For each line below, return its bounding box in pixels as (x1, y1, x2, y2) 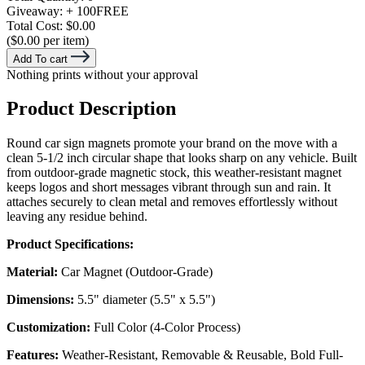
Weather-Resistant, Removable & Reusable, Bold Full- (62, 348, 343, 363)
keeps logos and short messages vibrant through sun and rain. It (7, 180, 331, 195)
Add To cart (13, 52, 68, 65)
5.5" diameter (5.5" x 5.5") (77, 292, 215, 307)
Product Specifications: (7, 237, 134, 252)
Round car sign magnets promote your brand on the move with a (7, 136, 337, 151)
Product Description (7, 98, 176, 120)
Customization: (7, 320, 94, 335)
